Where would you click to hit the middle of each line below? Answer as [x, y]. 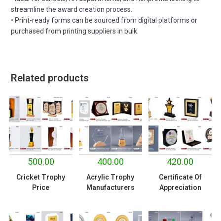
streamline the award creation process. [72, 9]
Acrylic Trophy [110, 177]
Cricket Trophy [41, 177]
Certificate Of [180, 177]
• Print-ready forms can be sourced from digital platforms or [104, 20]
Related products [50, 78]
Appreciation [180, 187]
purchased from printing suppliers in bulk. [75, 31]
